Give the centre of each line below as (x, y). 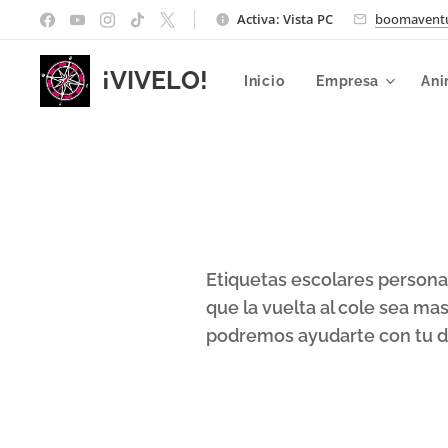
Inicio (264, 81)
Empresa (348, 81)
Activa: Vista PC (285, 18)
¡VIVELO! (155, 80)
